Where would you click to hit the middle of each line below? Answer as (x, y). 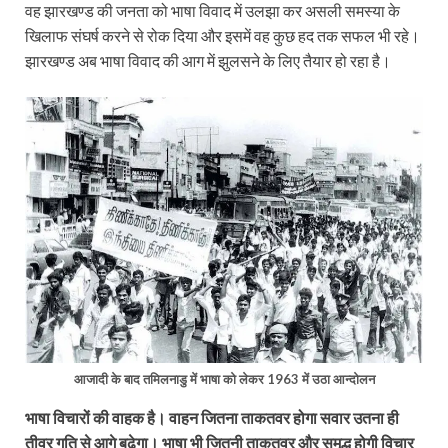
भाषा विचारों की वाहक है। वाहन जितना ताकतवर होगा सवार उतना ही (212, 418)
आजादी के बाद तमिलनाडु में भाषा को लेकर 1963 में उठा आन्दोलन (224, 379)
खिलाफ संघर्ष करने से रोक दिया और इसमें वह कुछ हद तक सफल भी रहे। (222, 36)
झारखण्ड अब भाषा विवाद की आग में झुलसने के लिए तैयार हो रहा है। (208, 61)
